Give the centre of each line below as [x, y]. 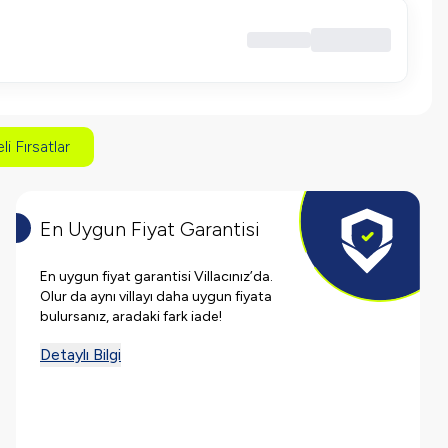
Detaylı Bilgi [80, 354]
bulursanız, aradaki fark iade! [131, 316]
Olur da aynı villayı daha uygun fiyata [156, 296]
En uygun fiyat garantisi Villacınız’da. [156, 276]
